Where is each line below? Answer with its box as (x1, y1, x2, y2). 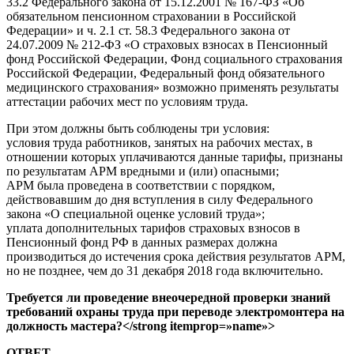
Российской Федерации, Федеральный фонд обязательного (6, 66, 325, 80)
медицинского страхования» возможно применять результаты (6, 80, 339, 94)
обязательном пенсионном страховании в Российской (6, 9, 296, 23)
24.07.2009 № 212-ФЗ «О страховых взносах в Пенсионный (6, 37, 328, 51)
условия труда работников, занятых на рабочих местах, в (6, 135, 313, 149)
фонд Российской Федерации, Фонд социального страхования (6, 51, 342, 66)
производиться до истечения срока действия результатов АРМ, (6, 249, 345, 263)
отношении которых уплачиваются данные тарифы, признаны (6, 149, 343, 164)
